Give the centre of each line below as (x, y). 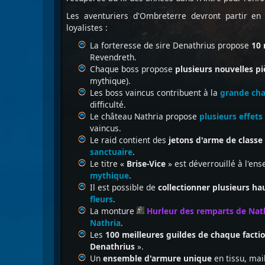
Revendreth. (113, 57)
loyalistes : (87, 28)
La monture (113, 211)
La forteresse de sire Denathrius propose (171, 45)
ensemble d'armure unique (157, 258)
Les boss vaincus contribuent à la (155, 93)
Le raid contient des (128, 140)
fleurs (101, 199)
